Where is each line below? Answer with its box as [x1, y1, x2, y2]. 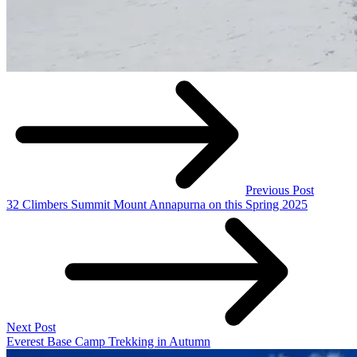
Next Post [6, 320, 56, 334]
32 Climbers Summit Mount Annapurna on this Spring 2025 [6, 197, 308, 211]
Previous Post [245, 182, 314, 197]
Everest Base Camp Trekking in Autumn [6, 334, 210, 348]
